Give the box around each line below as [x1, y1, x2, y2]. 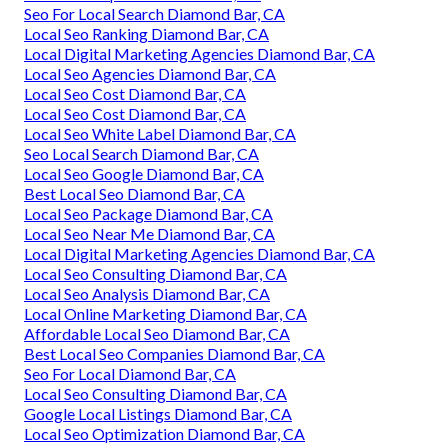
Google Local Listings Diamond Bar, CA [24, 403, 292, 423]
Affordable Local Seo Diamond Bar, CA [24, 323, 290, 343]
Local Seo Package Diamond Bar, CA [24, 203, 273, 223]
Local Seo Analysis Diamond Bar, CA [24, 283, 270, 303]
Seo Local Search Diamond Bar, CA [24, 143, 259, 163]
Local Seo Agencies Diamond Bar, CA [24, 63, 276, 83]
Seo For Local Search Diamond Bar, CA [24, 3, 285, 23]
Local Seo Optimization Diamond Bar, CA [24, 423, 305, 443]
